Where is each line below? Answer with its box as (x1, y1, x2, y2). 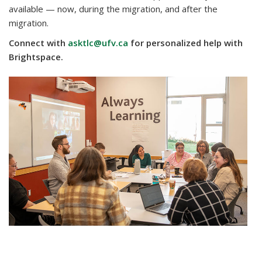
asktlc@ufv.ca (68, 37, 128, 49)
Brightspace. (9, 51, 63, 63)
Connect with (9, 37, 68, 49)
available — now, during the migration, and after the (9, 3, 218, 15)
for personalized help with (128, 37, 243, 49)
